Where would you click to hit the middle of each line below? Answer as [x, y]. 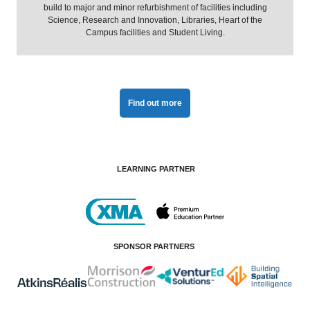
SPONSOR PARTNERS [154, 246]
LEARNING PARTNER [156, 168]
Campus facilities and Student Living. [155, 32]
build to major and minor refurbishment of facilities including [155, 7]
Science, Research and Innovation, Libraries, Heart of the [155, 20]
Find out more [155, 103]
